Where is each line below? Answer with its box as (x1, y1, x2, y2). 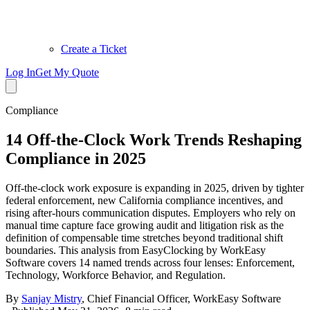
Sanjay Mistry (21, 292, 82, 304)
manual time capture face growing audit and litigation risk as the (6, 219, 284, 231)
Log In (6, 66, 35, 78)
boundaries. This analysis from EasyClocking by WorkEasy (6, 244, 266, 256)
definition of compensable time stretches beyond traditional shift (6, 231, 283, 244)
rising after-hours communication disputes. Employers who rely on (6, 206, 295, 219)
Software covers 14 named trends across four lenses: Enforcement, (6, 256, 295, 268)
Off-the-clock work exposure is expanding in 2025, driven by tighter (6, 181, 304, 194)
